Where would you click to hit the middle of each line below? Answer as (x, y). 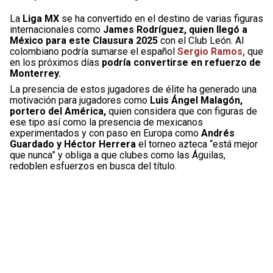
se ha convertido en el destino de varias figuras (161, 18)
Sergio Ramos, (211, 51)
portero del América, (58, 111)
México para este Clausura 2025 (85, 40)
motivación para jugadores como (80, 100)
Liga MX (41, 18)
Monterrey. (35, 73)
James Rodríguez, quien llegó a (175, 29)
